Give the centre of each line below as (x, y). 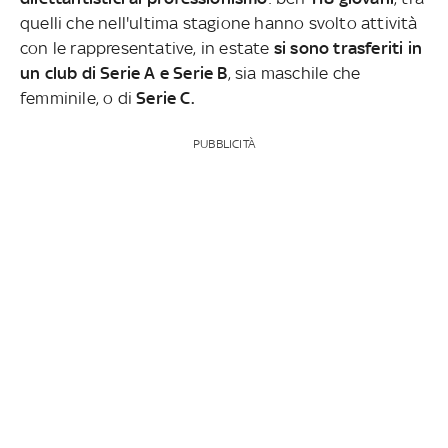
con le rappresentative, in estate (147, 47)
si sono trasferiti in (348, 47)
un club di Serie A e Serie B (124, 72)
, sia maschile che (294, 72)
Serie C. (163, 97)
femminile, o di (76, 97)
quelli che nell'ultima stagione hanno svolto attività (219, 22)
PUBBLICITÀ (223, 143)
